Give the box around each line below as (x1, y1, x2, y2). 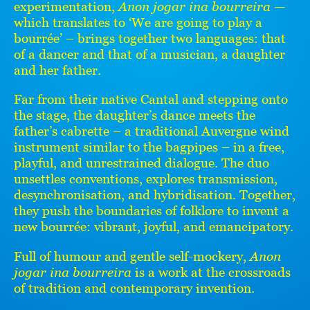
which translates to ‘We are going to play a (14, 15, 262, 30)
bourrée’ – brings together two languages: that (14, 30, 286, 46)
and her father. (14, 62, 101, 78)
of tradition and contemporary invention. (14, 280, 258, 295)
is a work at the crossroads (131, 264, 291, 280)
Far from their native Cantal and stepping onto (14, 91, 288, 107)
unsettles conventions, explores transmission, (14, 171, 277, 187)
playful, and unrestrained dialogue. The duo (14, 155, 269, 171)
